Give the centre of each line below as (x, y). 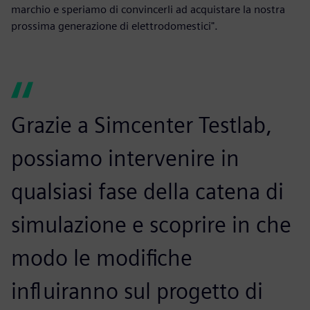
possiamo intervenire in (125, 158)
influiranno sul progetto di (137, 291)
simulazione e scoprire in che (151, 225)
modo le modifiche (102, 258)
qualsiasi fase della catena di (147, 192)
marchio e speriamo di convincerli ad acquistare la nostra (148, 10)
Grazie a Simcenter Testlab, (142, 125)
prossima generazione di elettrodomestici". (115, 26)
